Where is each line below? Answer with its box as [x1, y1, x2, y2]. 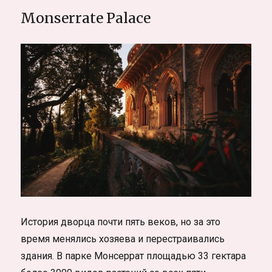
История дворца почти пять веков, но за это [21, 216, 221, 228]
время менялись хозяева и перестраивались [21, 233, 225, 245]
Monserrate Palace [21, 8, 151, 27]
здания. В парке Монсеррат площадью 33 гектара [21, 250, 246, 262]
